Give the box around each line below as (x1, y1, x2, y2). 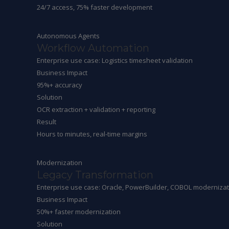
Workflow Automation (37, 42, 149, 54)
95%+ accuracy (37, 80, 82, 89)
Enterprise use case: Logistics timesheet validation (37, 56, 193, 65)
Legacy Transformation (37, 169, 153, 181)
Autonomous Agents (37, 31, 100, 40)
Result (37, 117, 56, 126)
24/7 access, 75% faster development (37, 3, 152, 12)
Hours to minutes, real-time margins (37, 129, 147, 139)
